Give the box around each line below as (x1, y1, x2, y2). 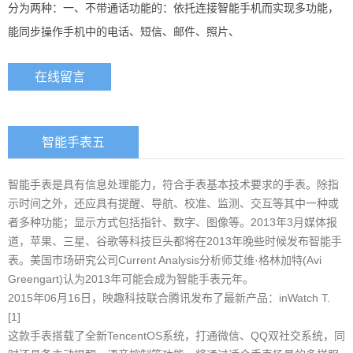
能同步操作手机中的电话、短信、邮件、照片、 (8, 25, 240, 38)
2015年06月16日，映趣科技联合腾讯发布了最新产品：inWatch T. (8, 292, 330, 304)
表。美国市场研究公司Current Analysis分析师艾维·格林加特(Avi (8, 254, 321, 266)
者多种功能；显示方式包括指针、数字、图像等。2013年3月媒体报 (8, 216, 337, 229)
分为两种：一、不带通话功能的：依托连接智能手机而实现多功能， (8, 2, 339, 14)
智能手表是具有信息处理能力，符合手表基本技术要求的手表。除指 (8, 178, 339, 191)
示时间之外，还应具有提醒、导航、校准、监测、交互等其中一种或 (8, 197, 339, 210)
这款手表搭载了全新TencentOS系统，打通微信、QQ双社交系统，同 (8, 329, 345, 342)
